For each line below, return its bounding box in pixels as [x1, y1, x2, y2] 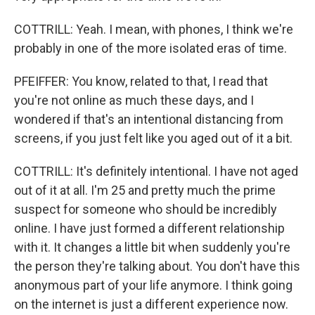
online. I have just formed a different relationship [14, 221, 285, 236]
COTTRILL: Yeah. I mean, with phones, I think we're [14, 22, 293, 37]
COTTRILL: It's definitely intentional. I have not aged [14, 164, 298, 179]
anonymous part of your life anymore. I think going [14, 278, 292, 292]
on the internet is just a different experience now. [14, 297, 288, 311]
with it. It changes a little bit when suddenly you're [14, 240, 290, 255]
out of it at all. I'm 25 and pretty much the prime [14, 183, 276, 198]
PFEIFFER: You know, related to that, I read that [14, 74, 268, 89]
